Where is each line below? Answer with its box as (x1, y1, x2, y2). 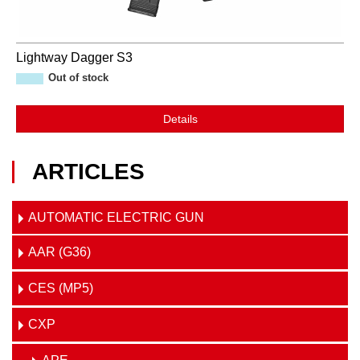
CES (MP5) (28, 281, 93, 295)
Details (162, 112, 198, 125)
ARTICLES (32, 159, 145, 184)
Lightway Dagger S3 (16, 51, 133, 64)
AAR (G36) (28, 245, 91, 259)
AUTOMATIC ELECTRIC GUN (28, 211, 204, 224)
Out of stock (48, 72, 108, 84)
